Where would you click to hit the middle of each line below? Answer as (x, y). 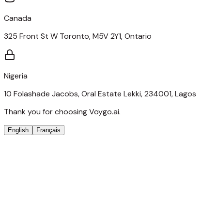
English (18, 130)
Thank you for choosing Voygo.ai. (62, 111)
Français (48, 130)
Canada (18, 18)
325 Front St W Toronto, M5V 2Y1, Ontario (78, 36)
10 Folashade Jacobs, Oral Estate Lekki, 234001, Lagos (100, 93)
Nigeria (16, 76)
